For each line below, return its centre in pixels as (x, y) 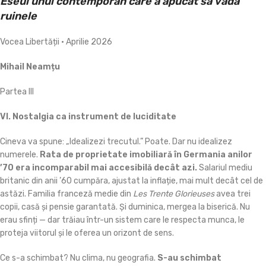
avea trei (232, 194)
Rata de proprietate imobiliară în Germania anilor (145, 154)
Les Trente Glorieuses (174, 194)
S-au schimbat (189, 258)
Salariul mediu (226, 167)
